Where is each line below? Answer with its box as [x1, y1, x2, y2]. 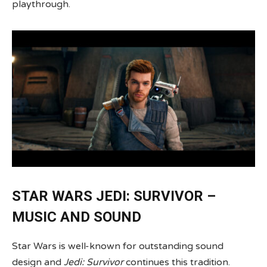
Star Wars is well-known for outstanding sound [12, 240, 223, 253]
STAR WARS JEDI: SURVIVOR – [12, 188, 216, 205]
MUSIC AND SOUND [12, 209, 141, 226]
